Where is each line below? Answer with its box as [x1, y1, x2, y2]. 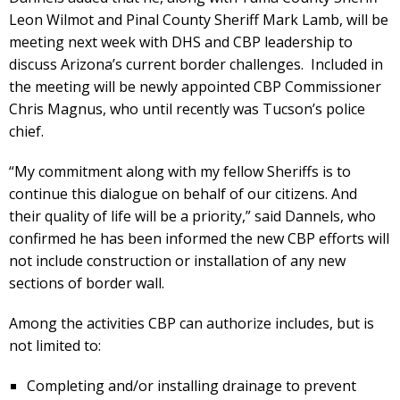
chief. [9, 121, 44, 141]
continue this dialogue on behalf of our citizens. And [9, 183, 357, 204]
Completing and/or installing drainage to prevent [27, 375, 356, 396]
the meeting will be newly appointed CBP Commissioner [9, 76, 381, 96]
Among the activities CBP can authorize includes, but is [9, 312, 374, 333]
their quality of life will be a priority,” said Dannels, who [9, 205, 376, 226]
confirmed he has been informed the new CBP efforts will [9, 228, 389, 248]
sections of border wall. [9, 272, 164, 293]
